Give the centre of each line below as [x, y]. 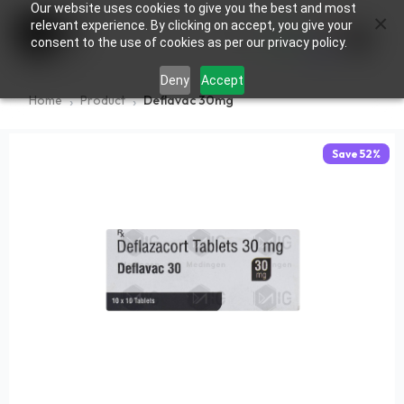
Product [103, 101]
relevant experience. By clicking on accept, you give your [191, 25]
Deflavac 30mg [188, 101]
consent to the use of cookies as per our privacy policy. [188, 42]
